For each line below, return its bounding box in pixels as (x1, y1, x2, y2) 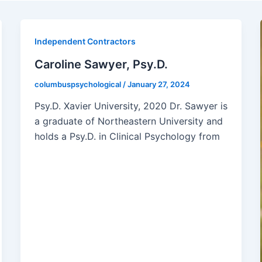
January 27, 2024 (127, 79, 190, 89)
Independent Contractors (34, 36, 136, 46)
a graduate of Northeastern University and (34, 115, 223, 127)
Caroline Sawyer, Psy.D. (34, 57, 168, 71)
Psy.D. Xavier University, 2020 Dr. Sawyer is (34, 100, 227, 112)
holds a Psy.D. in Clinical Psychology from (34, 130, 220, 143)
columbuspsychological (34, 79, 123, 89)
